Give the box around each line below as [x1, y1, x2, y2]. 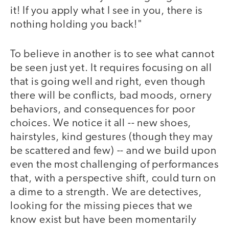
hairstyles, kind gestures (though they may [10, 132, 213, 143]
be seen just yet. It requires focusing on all [10, 63, 212, 74]
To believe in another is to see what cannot [10, 49, 215, 60]
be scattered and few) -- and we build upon [10, 146, 217, 157]
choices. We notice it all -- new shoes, [10, 118, 192, 129]
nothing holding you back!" [10, 19, 143, 30]
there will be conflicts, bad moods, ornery [10, 90, 212, 102]
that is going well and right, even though [10, 77, 205, 88]
